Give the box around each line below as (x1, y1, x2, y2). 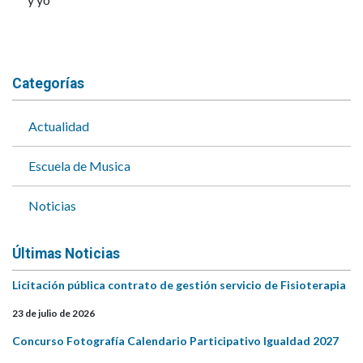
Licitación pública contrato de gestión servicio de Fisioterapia (12, 277, 346, 292)
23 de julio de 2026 (12, 306, 95, 319)
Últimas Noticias (12, 245, 120, 262)
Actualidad (28, 117, 89, 134)
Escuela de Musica (28, 157, 130, 173)
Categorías (12, 75, 84, 92)
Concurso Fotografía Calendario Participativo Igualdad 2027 (12, 333, 339, 348)
